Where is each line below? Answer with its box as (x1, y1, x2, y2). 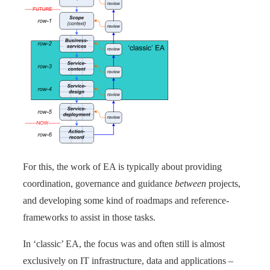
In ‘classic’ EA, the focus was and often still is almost (23, 238, 225, 249)
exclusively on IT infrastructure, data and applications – (23, 255, 233, 266)
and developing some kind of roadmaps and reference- (23, 195, 229, 206)
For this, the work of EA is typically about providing (23, 161, 222, 172)
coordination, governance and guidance (23, 178, 175, 189)
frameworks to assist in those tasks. (23, 212, 155, 222)
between (175, 178, 206, 189)
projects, (206, 178, 240, 189)
